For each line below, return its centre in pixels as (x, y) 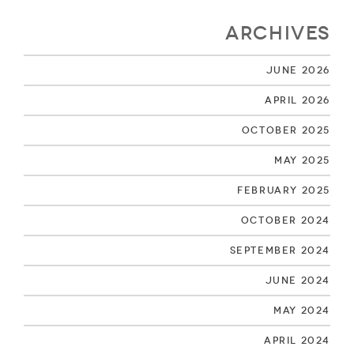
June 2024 (298, 280)
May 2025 (302, 160)
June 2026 (298, 70)
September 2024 (280, 250)
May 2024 (302, 310)
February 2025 (284, 190)
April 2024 (297, 340)
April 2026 (298, 100)
